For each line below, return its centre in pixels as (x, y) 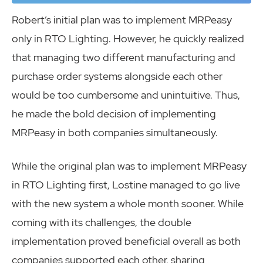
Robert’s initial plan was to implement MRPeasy (122, 20)
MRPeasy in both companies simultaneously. (115, 133)
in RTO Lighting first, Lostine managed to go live (126, 185)
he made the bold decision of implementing (114, 114)
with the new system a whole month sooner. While (128, 204)
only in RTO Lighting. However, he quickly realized (128, 39)
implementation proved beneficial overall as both (126, 241)
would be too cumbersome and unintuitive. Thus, (126, 95)
